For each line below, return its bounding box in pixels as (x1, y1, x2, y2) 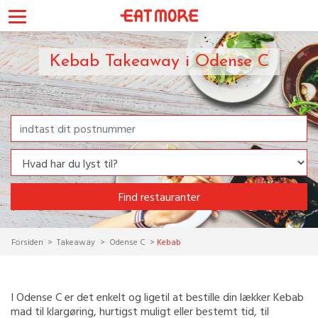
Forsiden (11, 235, 45, 248)
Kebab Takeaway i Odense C (49, 53, 269, 70)
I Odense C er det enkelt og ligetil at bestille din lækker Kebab (11, 288, 304, 305)
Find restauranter (118, 188, 200, 205)
